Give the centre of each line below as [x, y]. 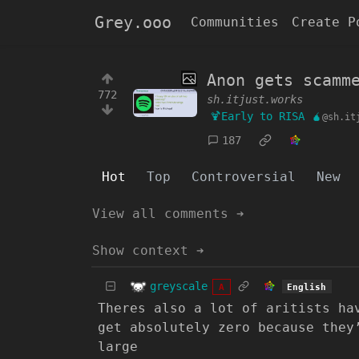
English [307, 286]
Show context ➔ [148, 250]
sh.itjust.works [255, 99]
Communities [235, 22]
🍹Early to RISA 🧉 [266, 116]
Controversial [244, 177]
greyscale [179, 286]
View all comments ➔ [168, 214]
